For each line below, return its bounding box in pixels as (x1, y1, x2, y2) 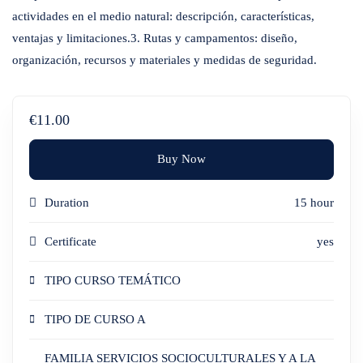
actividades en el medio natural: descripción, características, (12, 10, 314, 23)
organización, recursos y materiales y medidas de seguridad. (12, 53, 317, 66)
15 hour (294, 195, 334, 209)
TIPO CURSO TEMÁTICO (45, 273, 181, 287)
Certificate (45, 234, 96, 248)
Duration (45, 195, 89, 209)
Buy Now (157, 152, 206, 166)
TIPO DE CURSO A (45, 312, 146, 326)
